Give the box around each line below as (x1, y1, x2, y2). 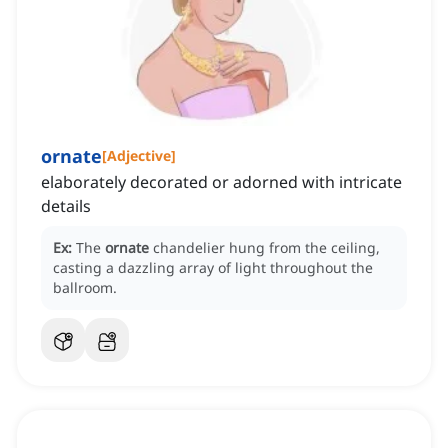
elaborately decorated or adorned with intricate (41, 171, 402, 194)
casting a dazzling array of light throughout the (53, 258, 373, 278)
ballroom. (53, 278, 117, 298)
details (41, 195, 91, 218)
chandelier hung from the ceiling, (153, 238, 380, 258)
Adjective (107, 146, 171, 166)
